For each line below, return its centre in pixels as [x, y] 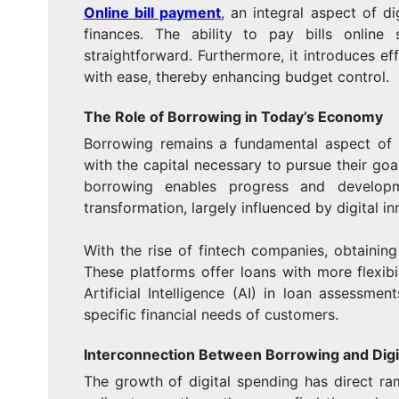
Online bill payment [152, 12]
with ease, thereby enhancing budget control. [236, 76]
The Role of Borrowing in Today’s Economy [233, 116]
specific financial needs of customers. [211, 314]
